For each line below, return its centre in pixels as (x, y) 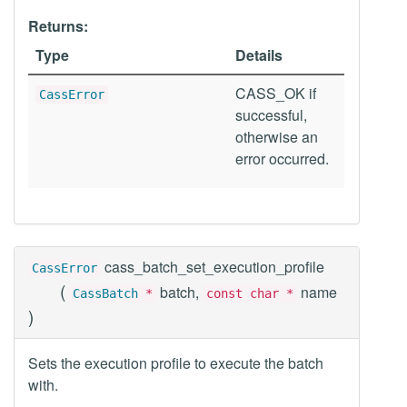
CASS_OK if (276, 93)
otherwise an (277, 137)
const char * (250, 293)
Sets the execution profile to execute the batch (176, 363)
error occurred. (282, 159)
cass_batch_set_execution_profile (214, 267)
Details (259, 55)
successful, (271, 115)
